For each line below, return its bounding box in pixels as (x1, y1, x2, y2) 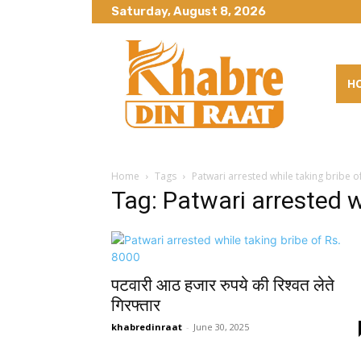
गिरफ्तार (111, 295, 160, 315)
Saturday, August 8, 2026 (111, 4, 266, 19)
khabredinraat (111, 320, 182, 333)
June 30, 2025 (193, 320, 249, 333)
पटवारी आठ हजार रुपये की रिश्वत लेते (111, 275, 334, 295)
